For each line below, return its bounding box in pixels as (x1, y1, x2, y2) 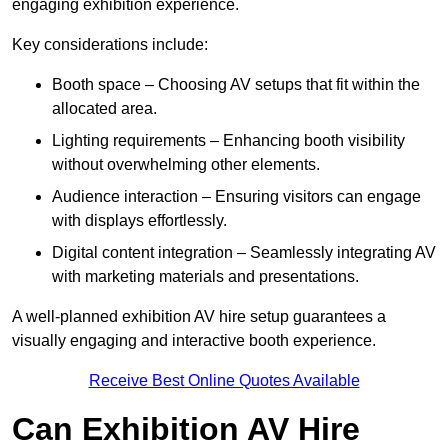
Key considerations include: (12, 36, 208, 54)
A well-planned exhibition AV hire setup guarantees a (12, 308, 386, 326)
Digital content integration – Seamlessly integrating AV (52, 244, 436, 262)
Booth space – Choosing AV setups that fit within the (52, 76, 420, 94)
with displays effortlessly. (52, 212, 227, 230)
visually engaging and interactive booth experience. (12, 332, 376, 350)
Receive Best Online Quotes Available (88, 372, 360, 390)
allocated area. (52, 100, 157, 118)
